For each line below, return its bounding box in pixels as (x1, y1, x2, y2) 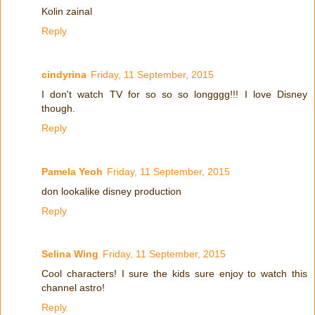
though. (41, 102, 75, 114)
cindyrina (41, 68, 86, 80)
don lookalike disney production (41, 185, 181, 197)
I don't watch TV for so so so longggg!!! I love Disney (41, 88, 307, 100)
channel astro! (41, 282, 105, 294)
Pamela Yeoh (41, 165, 103, 177)
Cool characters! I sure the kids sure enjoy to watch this (41, 268, 307, 280)
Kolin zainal (41, 5, 92, 17)
